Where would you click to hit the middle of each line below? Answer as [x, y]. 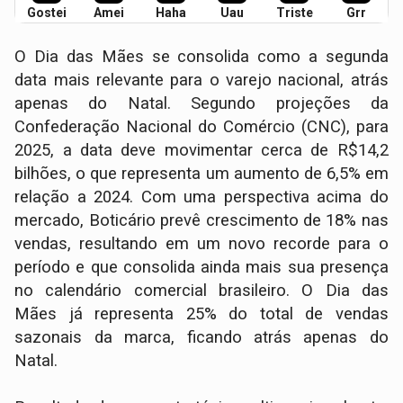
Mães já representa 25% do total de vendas [201, 314]
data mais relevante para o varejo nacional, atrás [201, 81]
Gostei [46, 13]
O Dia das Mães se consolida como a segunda [201, 57]
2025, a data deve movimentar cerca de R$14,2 [201, 151]
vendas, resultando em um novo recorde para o [201, 244]
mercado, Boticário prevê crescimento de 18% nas [201, 221]
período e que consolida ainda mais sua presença [201, 268]
